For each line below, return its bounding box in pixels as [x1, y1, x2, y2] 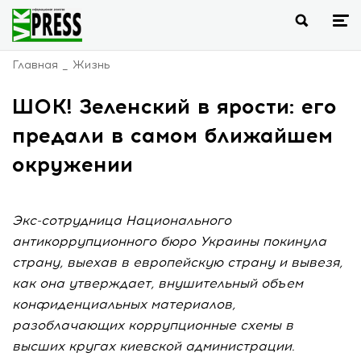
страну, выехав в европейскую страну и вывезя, [12, 255, 342, 270]
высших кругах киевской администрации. [12, 338, 295, 354]
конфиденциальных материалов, [12, 297, 235, 312]
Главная [12, 58, 58, 72]
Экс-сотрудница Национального [12, 213, 231, 228]
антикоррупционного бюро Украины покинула [12, 234, 326, 249]
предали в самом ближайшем [12, 122, 333, 148]
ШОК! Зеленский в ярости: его [12, 93, 337, 119]
